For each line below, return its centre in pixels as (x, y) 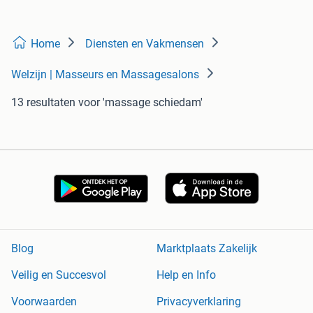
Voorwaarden (44, 302)
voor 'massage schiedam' (140, 103)
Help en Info (186, 275)
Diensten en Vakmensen (145, 44)
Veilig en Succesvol (59, 275)
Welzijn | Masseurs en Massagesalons (105, 75)
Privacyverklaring (199, 302)
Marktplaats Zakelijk (207, 249)
